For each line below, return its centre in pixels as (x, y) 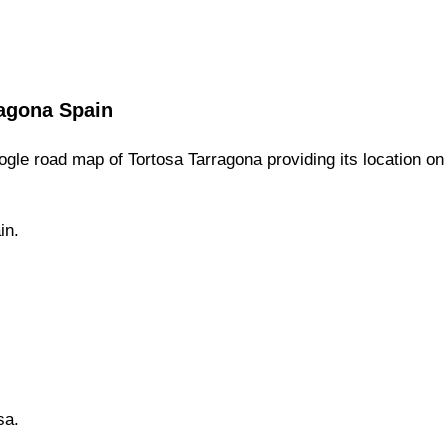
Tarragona (225, 160)
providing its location (344, 160)
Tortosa (155, 160)
